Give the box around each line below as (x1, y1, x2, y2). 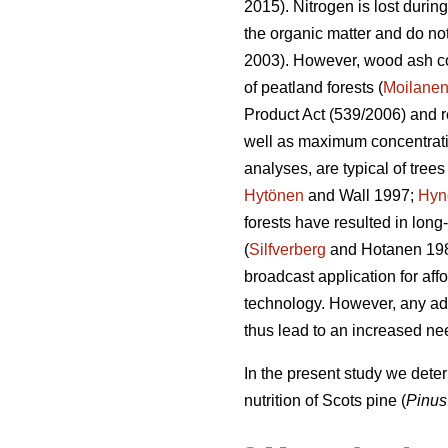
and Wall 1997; (304, 187, 418, 205)
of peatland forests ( (244, 79, 383, 97)
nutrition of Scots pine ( (244, 392, 406, 410)
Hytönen (244, 187, 304, 205)
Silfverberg (249, 241, 326, 259)
